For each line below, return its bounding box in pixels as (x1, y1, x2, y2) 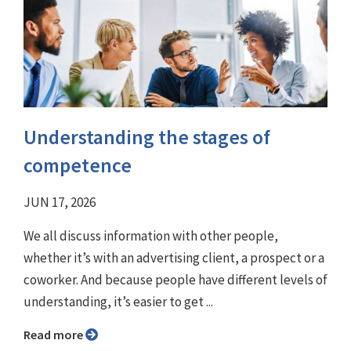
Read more (31, 327, 85, 343)
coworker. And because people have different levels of (24, 271, 327, 289)
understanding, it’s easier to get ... (24, 293, 213, 311)
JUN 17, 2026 (24, 194, 96, 212)
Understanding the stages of (24, 125, 270, 150)
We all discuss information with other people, (24, 227, 278, 245)
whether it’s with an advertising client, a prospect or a (24, 249, 324, 267)
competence (24, 153, 132, 179)
